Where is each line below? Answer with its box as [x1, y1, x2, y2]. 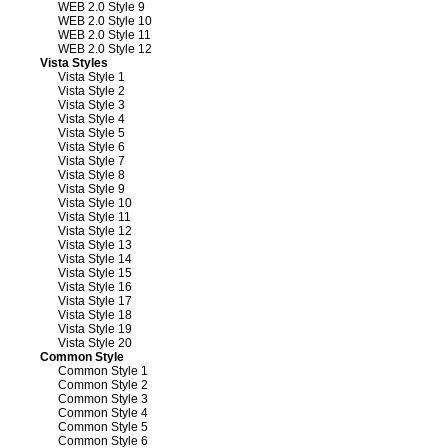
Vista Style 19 [58, 321, 132, 336]
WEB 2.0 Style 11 [58, 27, 151, 42]
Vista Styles [40, 55, 108, 70]
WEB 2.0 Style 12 [58, 41, 152, 56]
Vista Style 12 [58, 223, 132, 238]
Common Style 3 [58, 391, 148, 406]
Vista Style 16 [58, 279, 132, 294]
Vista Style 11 [58, 209, 131, 224]
